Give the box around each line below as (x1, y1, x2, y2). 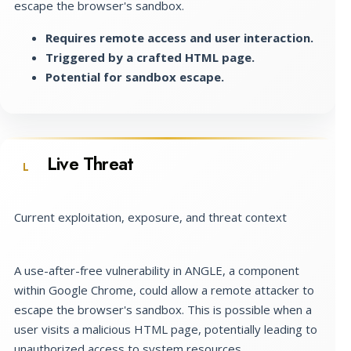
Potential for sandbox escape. (45, 68, 224, 85)
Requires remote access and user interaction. (45, 29, 313, 45)
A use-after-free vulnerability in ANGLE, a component (14, 262, 299, 278)
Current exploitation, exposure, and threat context (14, 208, 287, 225)
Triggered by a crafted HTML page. (45, 49, 255, 65)
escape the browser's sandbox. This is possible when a (14, 301, 312, 317)
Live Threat (47, 150, 134, 177)
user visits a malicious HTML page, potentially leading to (14, 320, 317, 337)
